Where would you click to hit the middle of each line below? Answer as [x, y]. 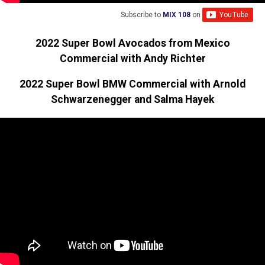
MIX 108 [177, 15]
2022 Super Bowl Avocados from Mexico [132, 43]
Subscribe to [142, 15]
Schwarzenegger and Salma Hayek [132, 100]
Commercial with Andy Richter [132, 58]
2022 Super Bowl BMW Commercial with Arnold [132, 84]
